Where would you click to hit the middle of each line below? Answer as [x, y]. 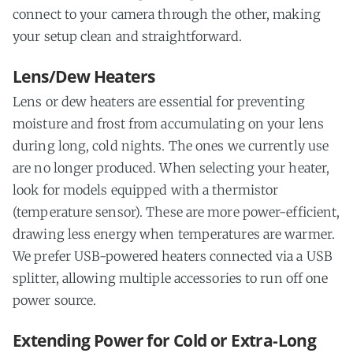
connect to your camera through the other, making [167, 15]
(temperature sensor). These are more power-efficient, [176, 212]
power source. [55, 301]
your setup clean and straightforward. [127, 37]
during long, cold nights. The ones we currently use [171, 146]
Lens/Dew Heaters [84, 77]
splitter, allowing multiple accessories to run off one [171, 279]
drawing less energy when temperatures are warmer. [174, 234]
